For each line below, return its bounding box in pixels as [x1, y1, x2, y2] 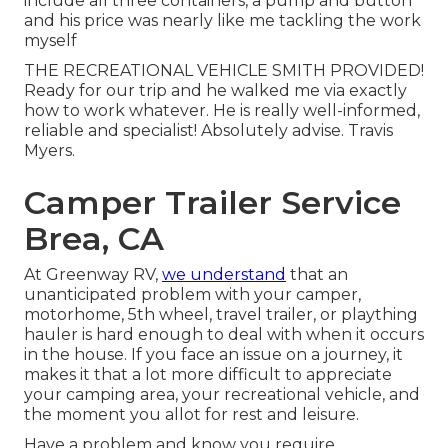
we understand [162, 265, 286, 285]
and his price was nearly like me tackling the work [24, 11, 421, 31]
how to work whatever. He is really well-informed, [24, 101, 420, 121]
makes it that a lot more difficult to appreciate [24, 365, 392, 385]
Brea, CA [24, 219, 164, 259]
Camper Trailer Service [24, 183, 401, 223]
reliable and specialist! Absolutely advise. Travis [24, 121, 393, 141]
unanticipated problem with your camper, [24, 285, 361, 305]
